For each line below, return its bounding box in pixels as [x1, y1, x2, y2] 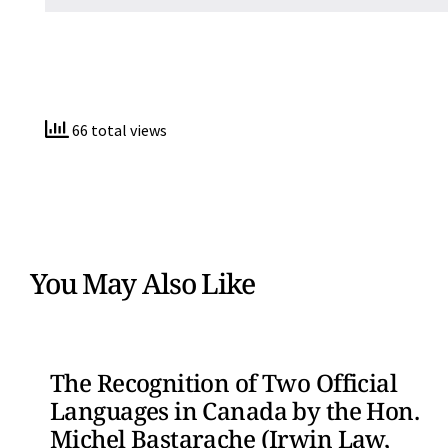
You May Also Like [30, 264, 255, 302]
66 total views [69, 119, 167, 140]
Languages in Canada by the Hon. [50, 394, 420, 427]
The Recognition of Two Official [50, 366, 398, 399]
